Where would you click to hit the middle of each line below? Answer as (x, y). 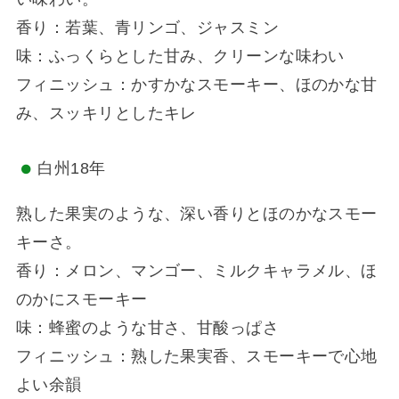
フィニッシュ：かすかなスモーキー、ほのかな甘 (196, 84)
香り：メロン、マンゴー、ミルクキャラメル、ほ (196, 270)
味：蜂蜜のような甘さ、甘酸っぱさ (147, 327)
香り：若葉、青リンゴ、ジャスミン (147, 27)
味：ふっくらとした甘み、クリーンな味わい (180, 56)
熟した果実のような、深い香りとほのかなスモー (196, 213)
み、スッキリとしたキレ (106, 113)
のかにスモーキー (81, 299)
